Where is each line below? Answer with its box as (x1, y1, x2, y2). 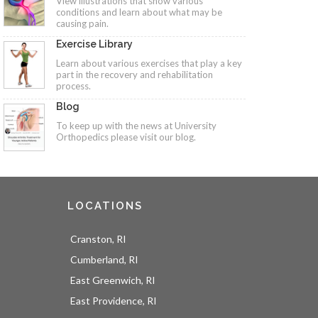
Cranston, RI (70, 233, 127, 246)
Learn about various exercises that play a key (56, 57, 242, 69)
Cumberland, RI (70, 253, 139, 266)
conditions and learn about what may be (56, 6, 222, 18)
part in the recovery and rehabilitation (56, 68, 213, 80)
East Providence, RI (70, 295, 158, 307)
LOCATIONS (67, 199, 143, 213)
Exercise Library (56, 38, 133, 50)
